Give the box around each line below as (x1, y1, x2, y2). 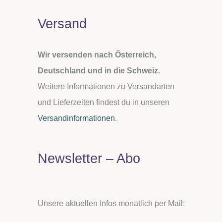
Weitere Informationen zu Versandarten (38, 82, 174, 91)
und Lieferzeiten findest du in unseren (38, 98, 169, 107)
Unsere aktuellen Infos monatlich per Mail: (38, 199, 185, 208)
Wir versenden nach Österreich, (38, 50, 156, 59)
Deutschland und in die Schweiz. (38, 66, 160, 75)
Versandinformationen (38, 113, 115, 122)
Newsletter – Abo (38, 150, 140, 166)
